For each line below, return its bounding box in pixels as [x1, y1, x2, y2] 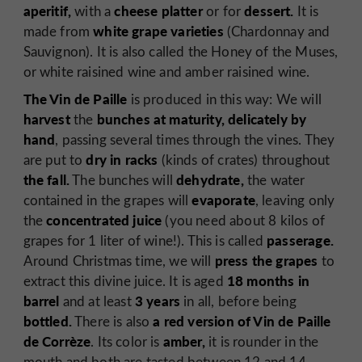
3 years [134, 290, 181, 310]
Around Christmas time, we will [23, 250, 215, 270]
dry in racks [86, 149, 158, 169]
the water [243, 170, 305, 189]
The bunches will [69, 170, 177, 189]
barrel [23, 290, 60, 310]
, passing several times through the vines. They [55, 129, 335, 149]
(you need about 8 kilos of [162, 210, 325, 229]
